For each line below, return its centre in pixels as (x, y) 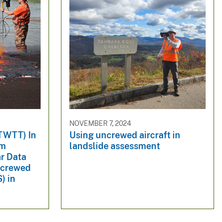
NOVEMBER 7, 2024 (100, 123)
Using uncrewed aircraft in (125, 135)
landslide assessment (114, 146)
